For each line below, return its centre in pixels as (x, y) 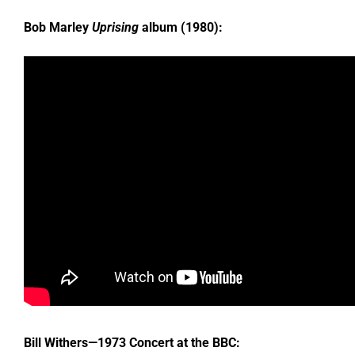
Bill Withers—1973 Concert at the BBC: (132, 343)
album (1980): (180, 28)
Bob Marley (57, 28)
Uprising (115, 28)
